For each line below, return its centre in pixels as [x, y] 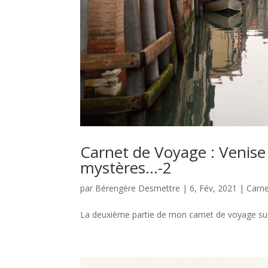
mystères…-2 [126, 168]
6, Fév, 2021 [214, 188]
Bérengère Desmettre [138, 188]
